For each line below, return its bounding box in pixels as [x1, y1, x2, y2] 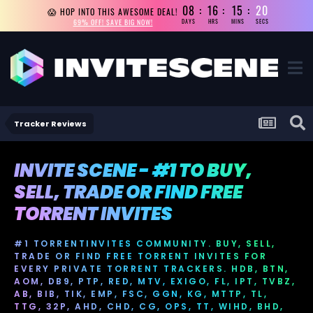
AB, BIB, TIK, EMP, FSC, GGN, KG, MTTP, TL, [14, 287, 268, 300]
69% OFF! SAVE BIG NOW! [73, 16, 153, 27]
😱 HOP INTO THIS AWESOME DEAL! [48, 5, 178, 17]
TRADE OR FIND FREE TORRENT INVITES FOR [14, 249, 267, 262]
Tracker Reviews [14, 117, 87, 129]
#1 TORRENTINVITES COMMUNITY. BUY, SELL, [14, 237, 276, 249]
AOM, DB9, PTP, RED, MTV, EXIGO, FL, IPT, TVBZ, [14, 275, 296, 287]
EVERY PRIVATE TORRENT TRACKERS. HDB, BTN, [14, 262, 289, 275]
